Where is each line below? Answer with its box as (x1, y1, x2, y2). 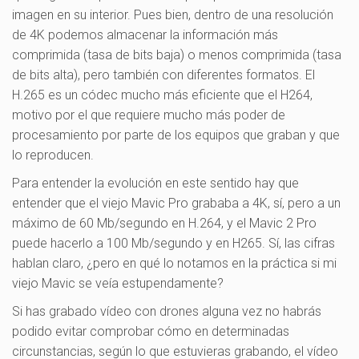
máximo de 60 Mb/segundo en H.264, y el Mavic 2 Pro (12, 215, 317, 231)
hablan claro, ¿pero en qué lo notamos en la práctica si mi (12, 255, 337, 271)
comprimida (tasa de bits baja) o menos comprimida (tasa (12, 46, 341, 63)
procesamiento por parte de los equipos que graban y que (12, 127, 340, 143)
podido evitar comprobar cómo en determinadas (12, 323, 289, 339)
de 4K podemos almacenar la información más (12, 26, 278, 42)
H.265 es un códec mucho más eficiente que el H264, (12, 87, 313, 103)
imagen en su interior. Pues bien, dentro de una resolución (12, 6, 333, 22)
